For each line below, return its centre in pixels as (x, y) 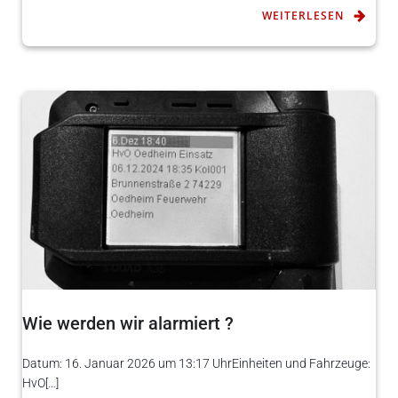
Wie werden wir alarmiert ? (128, 323)
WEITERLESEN (303, 15)
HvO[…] (40, 382)
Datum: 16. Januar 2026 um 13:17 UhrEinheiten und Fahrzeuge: (196, 363)
